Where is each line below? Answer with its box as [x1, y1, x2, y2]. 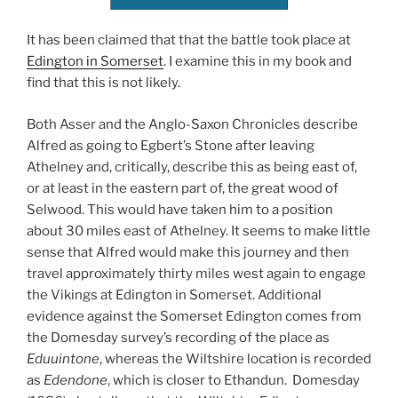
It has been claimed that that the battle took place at [27, 32, 351, 49]
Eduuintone [27, 350, 99, 367]
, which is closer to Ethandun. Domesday [107, 371, 360, 388]
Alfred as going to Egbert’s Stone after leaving [27, 137, 314, 154]
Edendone [44, 371, 107, 388]
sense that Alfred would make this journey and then [27, 243, 349, 260]
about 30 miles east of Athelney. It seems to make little [27, 222, 370, 239]
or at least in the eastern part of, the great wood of [27, 179, 338, 196]
